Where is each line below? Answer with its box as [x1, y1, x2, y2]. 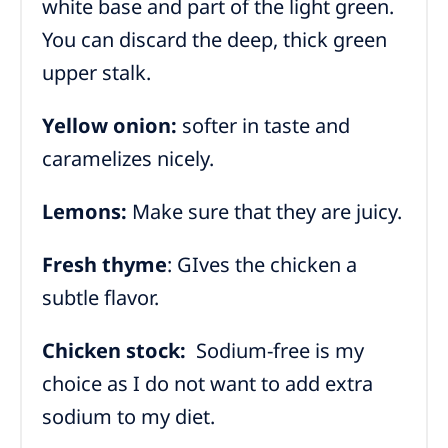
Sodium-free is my [186, 337, 364, 364]
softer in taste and [177, 112, 350, 139]
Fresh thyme [42, 251, 167, 278]
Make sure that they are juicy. [127, 198, 402, 225]
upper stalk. [42, 59, 156, 86]
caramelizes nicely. [42, 145, 214, 172]
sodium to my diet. [42, 403, 220, 430]
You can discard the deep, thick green [42, 26, 387, 53]
